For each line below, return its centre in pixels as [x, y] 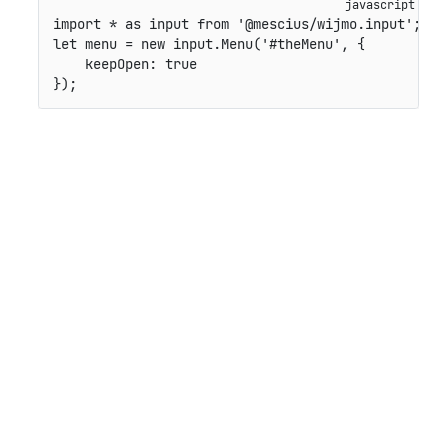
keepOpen [116, 64]
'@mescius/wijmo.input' [324, 24]
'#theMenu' [300, 44]
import [76, 24]
